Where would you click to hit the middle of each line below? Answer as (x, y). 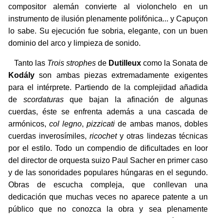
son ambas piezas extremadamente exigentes (121, 75)
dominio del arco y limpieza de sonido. (74, 43)
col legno (65, 124)
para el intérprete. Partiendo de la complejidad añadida (108, 88)
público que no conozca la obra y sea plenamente (108, 209)
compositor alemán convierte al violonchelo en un (108, 7)
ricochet (103, 136)
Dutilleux (125, 63)
